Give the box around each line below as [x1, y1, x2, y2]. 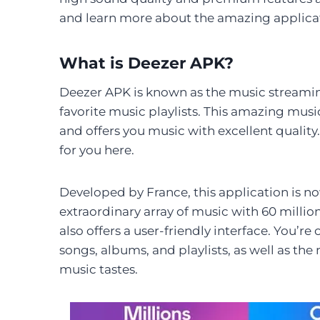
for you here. [59, 142, 134, 157]
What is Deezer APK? [59, 53, 234, 73]
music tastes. [59, 261, 138, 276]
